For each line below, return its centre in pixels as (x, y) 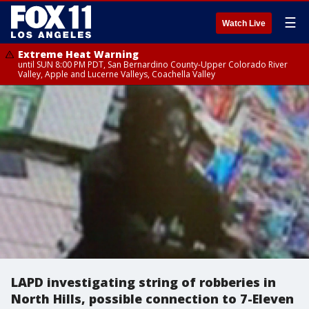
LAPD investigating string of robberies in (143, 282)
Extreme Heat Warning (78, 54)
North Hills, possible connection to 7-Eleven (152, 299)
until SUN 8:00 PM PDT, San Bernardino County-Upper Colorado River (153, 64)
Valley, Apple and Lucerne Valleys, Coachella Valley (117, 74)
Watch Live (244, 23)
